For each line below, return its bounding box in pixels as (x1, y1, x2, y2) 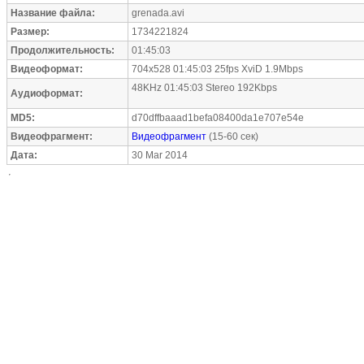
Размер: (11, 26, 50, 37)
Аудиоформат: (11, 88, 83, 99)
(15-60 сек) (206, 131, 258, 142)
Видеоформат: (11, 63, 83, 75)
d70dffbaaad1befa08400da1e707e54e (132, 112, 304, 123)
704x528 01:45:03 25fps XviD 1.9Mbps (132, 63, 303, 75)
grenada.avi (132, 7, 184, 19)
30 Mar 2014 (132, 149, 188, 161)
